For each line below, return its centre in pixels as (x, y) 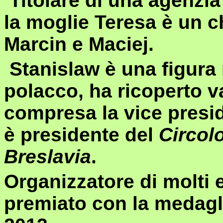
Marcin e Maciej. (79, 44)
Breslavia (48, 157)
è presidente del (81, 135)
